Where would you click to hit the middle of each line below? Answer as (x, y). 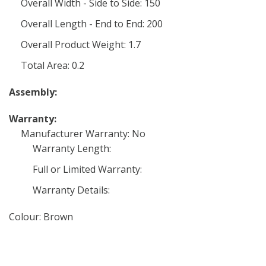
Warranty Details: (71, 190)
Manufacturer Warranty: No (83, 134)
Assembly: (33, 92)
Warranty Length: (72, 148)
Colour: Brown (41, 217)
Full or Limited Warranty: (87, 169)
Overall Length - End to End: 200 (92, 24)
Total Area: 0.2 (53, 65)
